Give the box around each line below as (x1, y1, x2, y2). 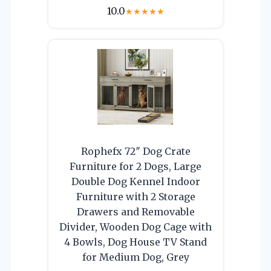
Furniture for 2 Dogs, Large (70, 160, 201, 172)
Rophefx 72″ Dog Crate (80, 145, 191, 157)
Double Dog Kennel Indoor (71, 175, 200, 188)
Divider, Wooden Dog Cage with (59, 220, 212, 233)
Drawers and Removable (76, 205, 195, 218)
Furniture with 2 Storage (76, 190, 195, 203)
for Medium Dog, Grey (82, 250, 189, 263)
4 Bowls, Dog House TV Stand (64, 235, 207, 248)
